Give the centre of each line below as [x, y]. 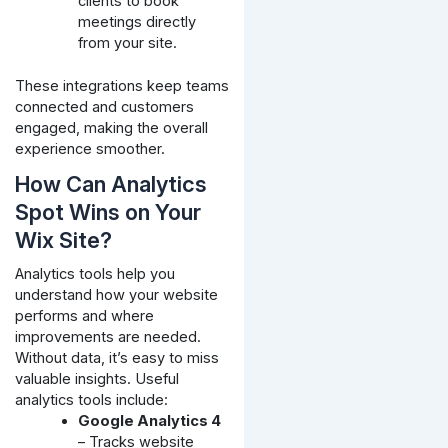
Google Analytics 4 [150, 420]
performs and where [84, 315]
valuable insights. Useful [96, 378]
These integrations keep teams [121, 85]
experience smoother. [89, 148]
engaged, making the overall [111, 127]
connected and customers [104, 106]
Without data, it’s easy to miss [116, 357]
